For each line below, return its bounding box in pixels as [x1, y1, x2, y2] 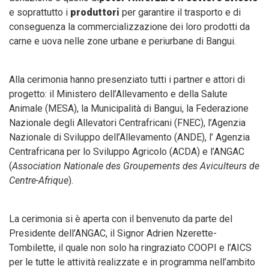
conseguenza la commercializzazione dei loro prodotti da [9, 21, 250, 33]
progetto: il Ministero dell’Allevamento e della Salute [9, 88, 228, 100]
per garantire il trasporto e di [119, 7, 241, 19]
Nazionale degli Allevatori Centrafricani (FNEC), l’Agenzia [9, 117, 246, 129]
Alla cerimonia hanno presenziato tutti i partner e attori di [9, 74, 245, 86]
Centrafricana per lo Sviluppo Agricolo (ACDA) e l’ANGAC [9, 146, 244, 158]
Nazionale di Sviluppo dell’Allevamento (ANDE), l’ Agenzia [9, 131, 250, 144]
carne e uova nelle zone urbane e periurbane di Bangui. [9, 35, 236, 47]
